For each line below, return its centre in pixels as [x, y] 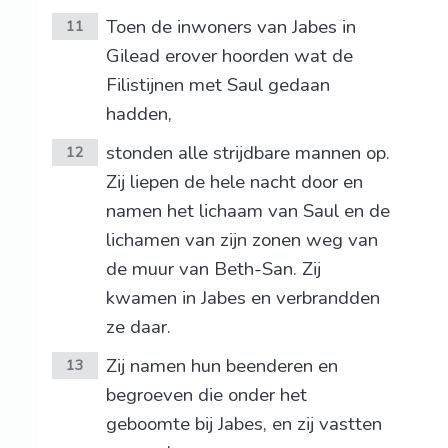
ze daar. [138, 327]
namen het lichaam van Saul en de [247, 211]
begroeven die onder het [206, 395]
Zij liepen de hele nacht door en [234, 182]
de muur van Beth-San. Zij [213, 269]
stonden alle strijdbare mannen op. [247, 153]
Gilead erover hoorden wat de [229, 56]
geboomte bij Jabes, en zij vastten [243, 424]
